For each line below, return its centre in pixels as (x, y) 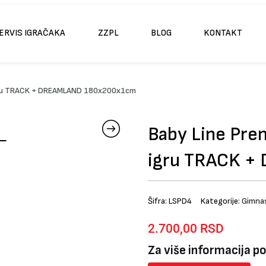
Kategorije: (221, 201)
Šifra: (158, 201)
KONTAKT (223, 33)
